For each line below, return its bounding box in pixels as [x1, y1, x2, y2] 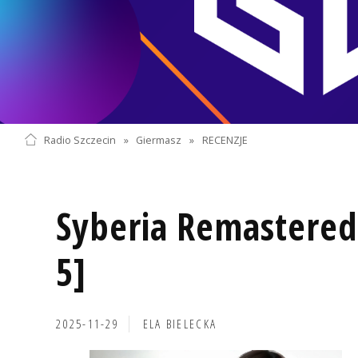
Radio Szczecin [43, 133, 116, 147]
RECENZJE [202, 133, 249, 147]
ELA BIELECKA [142, 315, 217, 332]
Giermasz [136, 133, 182, 147]
